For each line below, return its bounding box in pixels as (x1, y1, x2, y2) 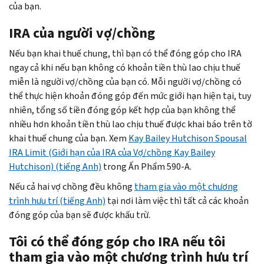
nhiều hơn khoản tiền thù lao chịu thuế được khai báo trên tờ (9, 117, 252, 130)
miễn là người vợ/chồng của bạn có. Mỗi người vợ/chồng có (9, 75, 242, 88)
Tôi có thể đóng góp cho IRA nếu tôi (9, 232, 226, 251)
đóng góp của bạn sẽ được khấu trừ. (9, 208, 150, 221)
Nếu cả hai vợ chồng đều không (9, 180, 134, 193)
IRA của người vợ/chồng (9, 23, 155, 42)
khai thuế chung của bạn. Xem (9, 131, 128, 144)
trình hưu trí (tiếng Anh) (9, 194, 105, 207)
